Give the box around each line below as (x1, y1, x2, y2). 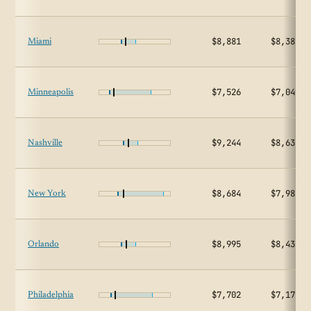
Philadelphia (28, 291, 74, 299)
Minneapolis (28, 88, 74, 96)
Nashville (28, 139, 62, 147)
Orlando (28, 240, 59, 249)
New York (28, 190, 66, 198)
